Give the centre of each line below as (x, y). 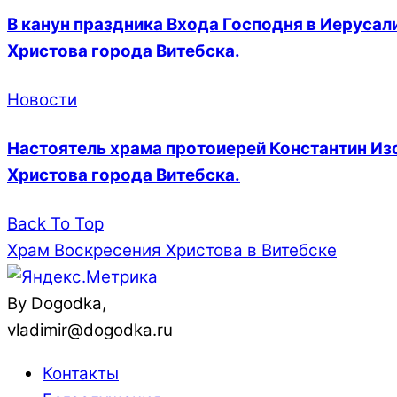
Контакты (81, 373)
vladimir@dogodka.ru (90, 330)
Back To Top (55, 223)
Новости (42, 99)
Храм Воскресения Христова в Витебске (172, 250)
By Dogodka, (57, 303)
